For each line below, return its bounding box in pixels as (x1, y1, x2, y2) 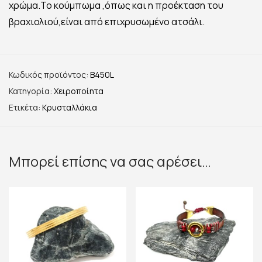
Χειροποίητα (54, 85, 104, 96)
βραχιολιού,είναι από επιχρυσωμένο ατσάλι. (9, 15, 205, 28)
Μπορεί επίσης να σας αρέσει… (9, 151, 211, 171)
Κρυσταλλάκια (42, 101, 97, 113)
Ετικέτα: (9, 101, 42, 113)
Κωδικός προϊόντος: (9, 68, 90, 80)
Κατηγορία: (9, 85, 54, 96)
